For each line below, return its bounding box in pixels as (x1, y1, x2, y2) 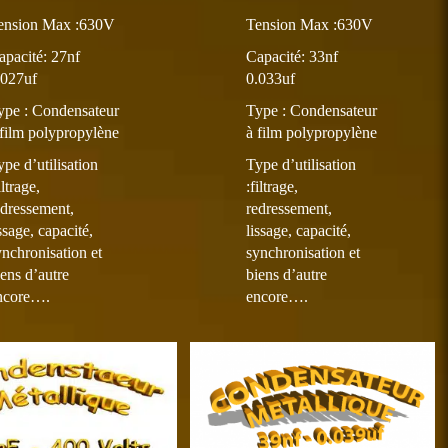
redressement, (246, 200, 333, 217)
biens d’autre (246, 266, 328, 283)
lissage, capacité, (246, 222, 352, 239)
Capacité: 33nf (246, 48, 339, 65)
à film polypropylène (246, 124, 378, 141)
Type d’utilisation (246, 156, 357, 173)
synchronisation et (246, 244, 361, 261)
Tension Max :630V (246, 16, 374, 33)
